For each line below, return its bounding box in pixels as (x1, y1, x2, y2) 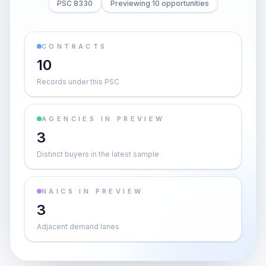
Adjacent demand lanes (37, 222, 119, 231)
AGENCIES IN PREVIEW (42, 115, 165, 123)
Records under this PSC (37, 77, 119, 86)
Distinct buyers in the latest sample (37, 150, 159, 159)
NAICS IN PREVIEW (42, 187, 144, 195)
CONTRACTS (42, 42, 107, 50)
